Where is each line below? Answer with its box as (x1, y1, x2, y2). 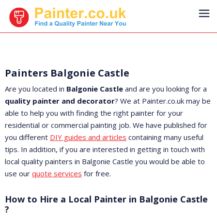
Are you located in (5, 84, 66, 93)
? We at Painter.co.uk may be (115, 96, 211, 106)
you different (5, 132, 50, 142)
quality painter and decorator (5, 96, 115, 106)
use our (5, 169, 32, 178)
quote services (32, 169, 82, 178)
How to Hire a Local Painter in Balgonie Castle (5, 193, 208, 205)
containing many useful (126, 132, 203, 142)
